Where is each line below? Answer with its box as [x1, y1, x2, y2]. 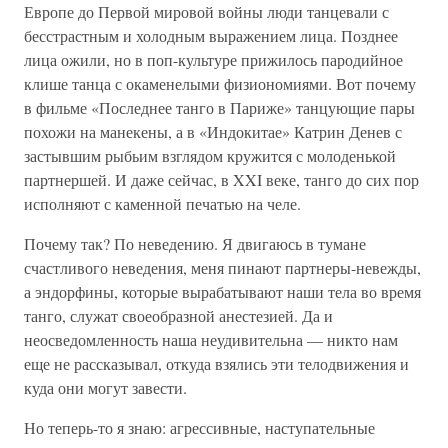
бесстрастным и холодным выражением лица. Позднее [24, 25, 398, 46]
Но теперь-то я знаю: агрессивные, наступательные [24, 417, 375, 438]
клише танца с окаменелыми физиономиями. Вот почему [24, 73, 416, 94]
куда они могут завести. [24, 377, 187, 398]
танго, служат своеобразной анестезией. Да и [24, 305, 333, 326]
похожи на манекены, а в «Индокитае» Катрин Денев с [24, 121, 402, 142]
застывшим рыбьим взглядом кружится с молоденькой [24, 145, 396, 166]
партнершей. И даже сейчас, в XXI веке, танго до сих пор [24, 169, 419, 190]
